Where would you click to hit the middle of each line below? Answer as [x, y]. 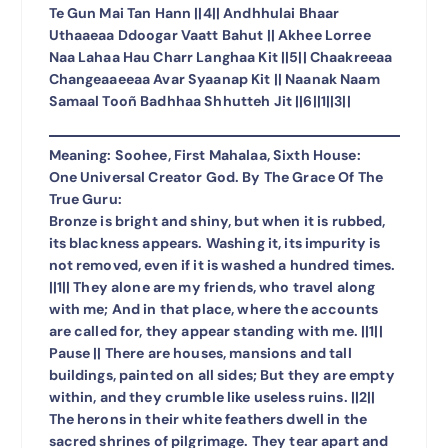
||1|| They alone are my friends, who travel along [212, 287]
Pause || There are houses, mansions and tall [200, 353]
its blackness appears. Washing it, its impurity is [214, 243]
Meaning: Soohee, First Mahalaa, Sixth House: [204, 155]
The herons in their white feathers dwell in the [208, 419]
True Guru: [85, 199]
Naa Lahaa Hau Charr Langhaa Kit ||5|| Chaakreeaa [220, 57]
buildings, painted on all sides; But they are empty [221, 375]
